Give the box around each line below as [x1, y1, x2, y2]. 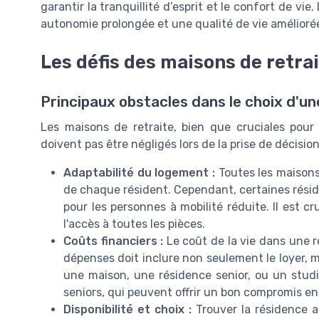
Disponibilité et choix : [63, 303, 192, 317]
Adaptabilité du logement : [63, 166, 216, 180]
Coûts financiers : [63, 234, 164, 249]
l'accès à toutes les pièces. [63, 217, 205, 231]
